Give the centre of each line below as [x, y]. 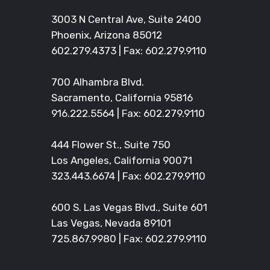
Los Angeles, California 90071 [121, 161]
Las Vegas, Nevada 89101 [111, 223]
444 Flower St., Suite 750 [111, 145]
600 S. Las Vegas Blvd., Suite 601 [129, 208]
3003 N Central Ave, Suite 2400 [126, 20]
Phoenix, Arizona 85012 [106, 35]
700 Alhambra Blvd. [97, 82]
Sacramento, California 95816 [122, 98]
